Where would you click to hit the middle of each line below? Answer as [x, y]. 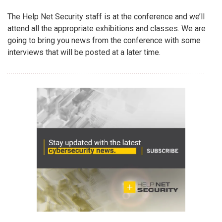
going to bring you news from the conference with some [104, 41]
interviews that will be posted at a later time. [84, 53]
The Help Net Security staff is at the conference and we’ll [106, 17]
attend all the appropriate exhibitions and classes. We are [107, 29]
